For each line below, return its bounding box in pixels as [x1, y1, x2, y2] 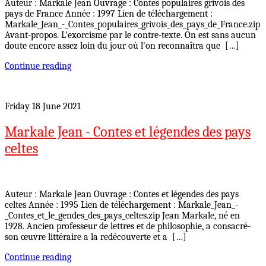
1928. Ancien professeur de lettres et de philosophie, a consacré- [5, 221, 251, 232]
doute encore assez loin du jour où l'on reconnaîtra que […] [5, 40, 239, 52]
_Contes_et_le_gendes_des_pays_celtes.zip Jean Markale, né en [5, 210, 240, 221]
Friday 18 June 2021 [5, 101, 81, 112]
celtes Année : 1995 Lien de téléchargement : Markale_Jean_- [5, 199, 238, 211]
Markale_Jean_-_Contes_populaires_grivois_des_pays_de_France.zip [5, 19, 260, 30]
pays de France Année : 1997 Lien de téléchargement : [5, 8, 213, 20]
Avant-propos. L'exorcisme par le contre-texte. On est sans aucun [5, 30, 256, 41]
